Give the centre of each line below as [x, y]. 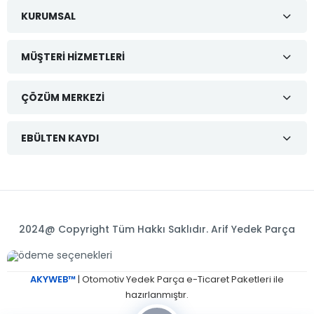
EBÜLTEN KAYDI [60, 138]
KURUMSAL [48, 16]
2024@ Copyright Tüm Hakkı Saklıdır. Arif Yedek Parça [157, 229]
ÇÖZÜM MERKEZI [63, 97]
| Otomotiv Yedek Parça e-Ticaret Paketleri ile [181, 279]
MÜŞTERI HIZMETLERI [73, 56]
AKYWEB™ [54, 279]
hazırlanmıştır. [157, 294]
